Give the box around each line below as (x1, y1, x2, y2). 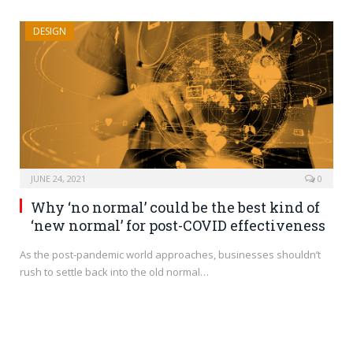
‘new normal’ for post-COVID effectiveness (31, 216, 325, 236)
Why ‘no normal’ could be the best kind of (31, 198, 320, 217)
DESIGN (33, 24, 66, 38)
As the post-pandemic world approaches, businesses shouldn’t (20, 247, 321, 262)
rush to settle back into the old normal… (20, 265, 209, 280)
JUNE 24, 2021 (31, 173, 86, 185)
